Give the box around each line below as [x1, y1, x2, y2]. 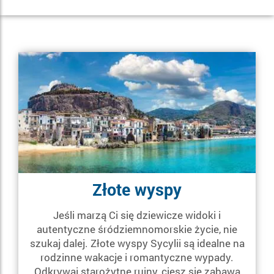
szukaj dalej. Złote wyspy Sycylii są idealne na [29, 235, 245, 250]
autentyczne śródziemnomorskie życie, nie [37, 221, 237, 236]
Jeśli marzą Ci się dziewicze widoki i [53, 207, 221, 222]
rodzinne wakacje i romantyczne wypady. [40, 250, 234, 264]
